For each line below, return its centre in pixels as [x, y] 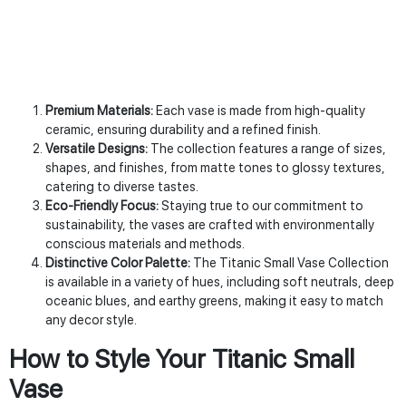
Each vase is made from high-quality [259, 111]
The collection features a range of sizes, [267, 149]
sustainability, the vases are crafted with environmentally [210, 225]
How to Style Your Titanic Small [182, 359]
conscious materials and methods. [145, 244]
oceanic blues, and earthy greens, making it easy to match [214, 301]
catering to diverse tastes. [122, 187]
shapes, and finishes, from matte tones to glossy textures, [215, 168]
